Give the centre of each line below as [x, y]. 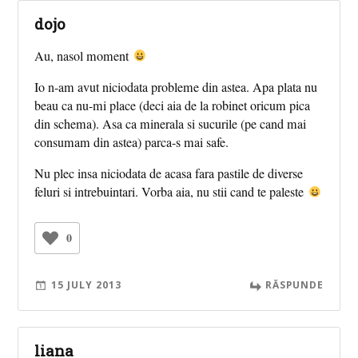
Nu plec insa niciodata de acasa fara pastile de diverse [169, 174]
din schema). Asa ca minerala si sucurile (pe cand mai [171, 124]
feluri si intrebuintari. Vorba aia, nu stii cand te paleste [171, 192]
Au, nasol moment [84, 56]
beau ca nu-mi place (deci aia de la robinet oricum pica [173, 106]
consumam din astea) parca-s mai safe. [132, 143]
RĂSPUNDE [294, 285]
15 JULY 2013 [87, 285]
